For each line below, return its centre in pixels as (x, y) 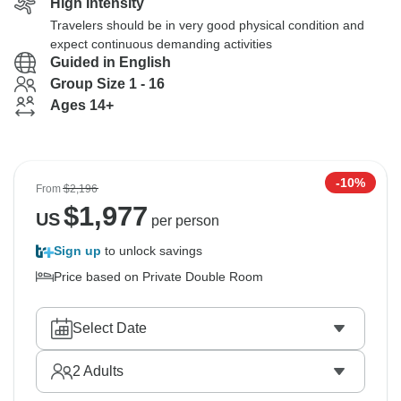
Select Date (110, 328)
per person (183, 221)
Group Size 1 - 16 (107, 84)
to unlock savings (152, 251)
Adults (102, 371)
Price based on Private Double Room (158, 277)
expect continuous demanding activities (161, 44)
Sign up (77, 251)
